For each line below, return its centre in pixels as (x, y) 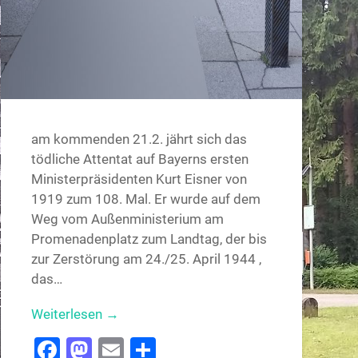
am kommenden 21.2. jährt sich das (139, 139)
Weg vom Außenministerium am (127, 219)
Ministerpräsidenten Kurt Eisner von (139, 179)
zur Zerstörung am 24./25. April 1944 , (146, 259)
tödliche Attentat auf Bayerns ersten (139, 159)
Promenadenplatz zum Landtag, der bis (149, 239)
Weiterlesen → (75, 314)
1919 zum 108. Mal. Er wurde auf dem (145, 199)
